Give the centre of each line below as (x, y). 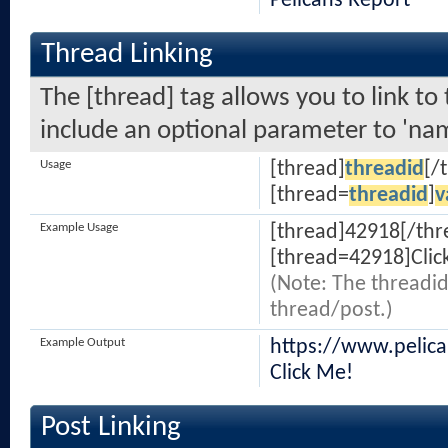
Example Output (82, 342)
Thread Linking (127, 54)
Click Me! (311, 373)
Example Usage (79, 227)
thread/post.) (331, 310)
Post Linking (111, 427)
